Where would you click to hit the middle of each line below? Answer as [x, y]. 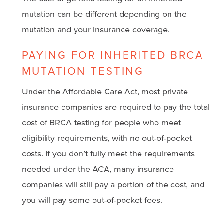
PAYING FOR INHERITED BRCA [112, 55]
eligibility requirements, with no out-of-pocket [107, 138]
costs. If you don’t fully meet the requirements [108, 153]
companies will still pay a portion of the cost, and [113, 184]
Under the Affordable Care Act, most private [105, 91]
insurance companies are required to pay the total [116, 107]
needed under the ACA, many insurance [98, 169]
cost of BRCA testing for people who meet [101, 122]
